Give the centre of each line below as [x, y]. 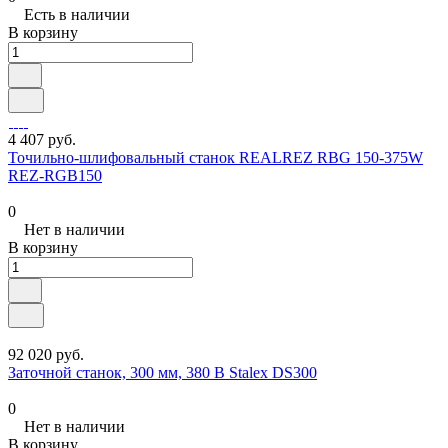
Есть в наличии [77, 14]
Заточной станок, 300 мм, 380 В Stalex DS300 [162, 372]
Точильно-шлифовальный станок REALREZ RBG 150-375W [215, 157]
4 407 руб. [42, 139]
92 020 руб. [46, 354]
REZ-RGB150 [55, 175]
